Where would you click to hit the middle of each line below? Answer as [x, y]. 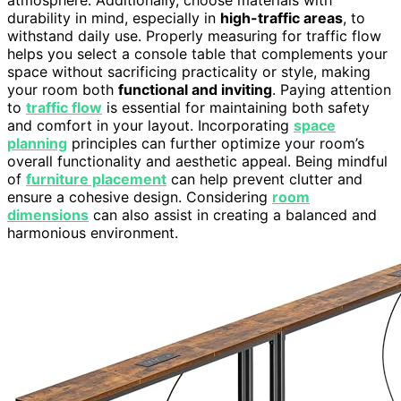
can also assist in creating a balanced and [233, 214]
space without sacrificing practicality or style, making [189, 71]
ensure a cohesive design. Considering [140, 196]
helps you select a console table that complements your [197, 53]
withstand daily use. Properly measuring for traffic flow [194, 35]
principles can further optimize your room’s [216, 143]
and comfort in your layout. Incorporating [150, 125]
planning [37, 143]
